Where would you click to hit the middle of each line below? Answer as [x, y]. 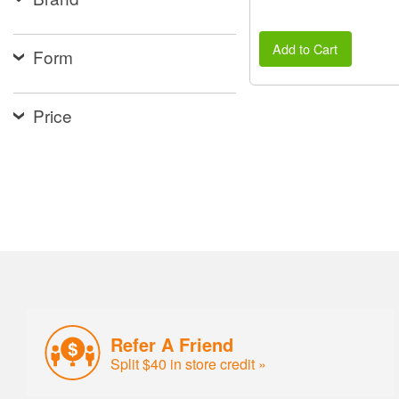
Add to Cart [305, 48]
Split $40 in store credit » [189, 363]
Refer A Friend [172, 343]
